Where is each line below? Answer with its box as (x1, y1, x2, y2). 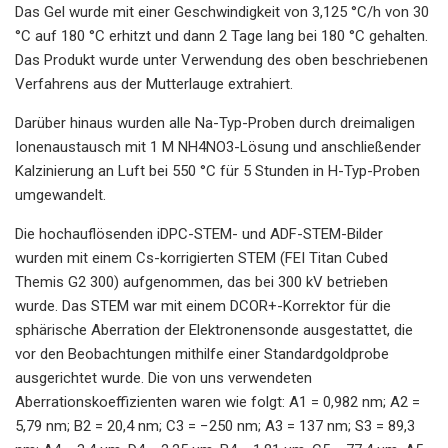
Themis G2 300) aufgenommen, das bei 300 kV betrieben (15, 272, 388, 291)
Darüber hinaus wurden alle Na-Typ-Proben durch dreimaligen (15, 113, 415, 132)
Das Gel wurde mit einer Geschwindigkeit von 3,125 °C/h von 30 (15, 2, 429, 21)
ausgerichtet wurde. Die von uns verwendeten (15, 368, 312, 387)
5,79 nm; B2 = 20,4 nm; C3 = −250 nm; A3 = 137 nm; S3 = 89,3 (15, 416, 415, 435)
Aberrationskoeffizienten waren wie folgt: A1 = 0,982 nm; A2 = (15, 392, 420, 411)
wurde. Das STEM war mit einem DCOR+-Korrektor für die (15, 296, 391, 315)
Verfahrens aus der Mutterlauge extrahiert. (15, 74, 293, 93)
